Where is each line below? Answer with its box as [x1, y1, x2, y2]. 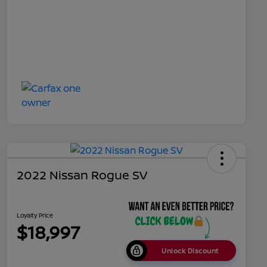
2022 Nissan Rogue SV [17, 167, 147, 184]
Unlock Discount [162, 246, 219, 255]
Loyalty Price [17, 211, 53, 220]
